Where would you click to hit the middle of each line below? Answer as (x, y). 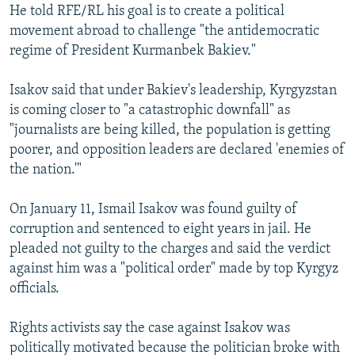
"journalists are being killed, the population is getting (170, 131)
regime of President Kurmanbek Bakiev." (133, 52)
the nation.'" (46, 170)
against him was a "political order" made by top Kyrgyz (174, 269)
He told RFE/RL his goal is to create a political (147, 12)
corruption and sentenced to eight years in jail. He (160, 230)
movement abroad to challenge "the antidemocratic (164, 32)
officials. (34, 289)
